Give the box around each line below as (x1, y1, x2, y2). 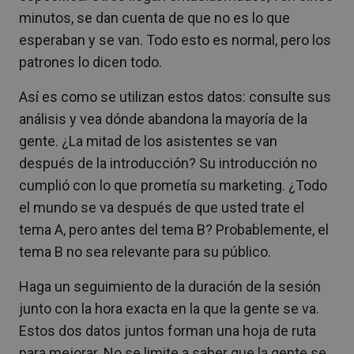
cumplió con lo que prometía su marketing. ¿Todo (19, 176, 327, 194)
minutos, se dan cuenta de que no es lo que (19, 9, 290, 26)
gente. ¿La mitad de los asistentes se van (19, 132, 277, 149)
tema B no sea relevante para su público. (19, 243, 271, 260)
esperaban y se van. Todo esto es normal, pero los (19, 31, 331, 48)
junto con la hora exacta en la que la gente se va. (19, 299, 319, 317)
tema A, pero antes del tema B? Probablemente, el (19, 220, 329, 238)
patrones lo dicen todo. (19, 53, 162, 70)
